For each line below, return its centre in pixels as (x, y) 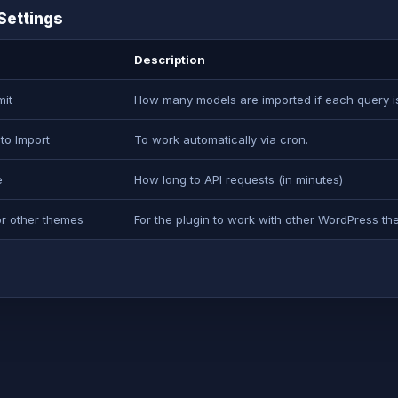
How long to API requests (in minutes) (239, 180)
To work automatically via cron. (222, 140)
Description (170, 60)
